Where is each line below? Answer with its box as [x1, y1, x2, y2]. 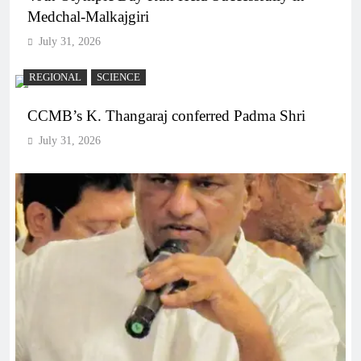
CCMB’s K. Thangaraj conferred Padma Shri [27, 106, 305, 124]
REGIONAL [29, 71, 81, 83]
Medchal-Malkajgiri [27, 7, 149, 25]
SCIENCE [97, 71, 140, 83]
